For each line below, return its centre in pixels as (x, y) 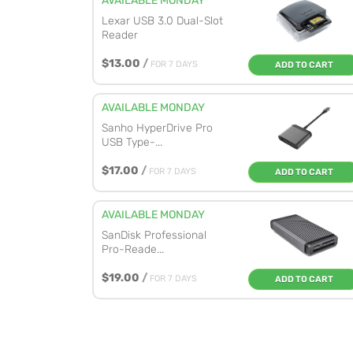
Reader (120, 35)
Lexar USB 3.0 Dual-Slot (162, 21)
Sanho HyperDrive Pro (157, 128)
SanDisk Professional (154, 235)
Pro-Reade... (133, 249)
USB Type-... (132, 142)
